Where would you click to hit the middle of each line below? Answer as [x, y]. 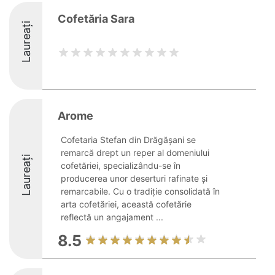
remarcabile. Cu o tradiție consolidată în [140, 191]
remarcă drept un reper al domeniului [135, 153]
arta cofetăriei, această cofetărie [126, 204]
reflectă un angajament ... [112, 217]
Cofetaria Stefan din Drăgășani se [128, 140]
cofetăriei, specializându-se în [121, 165]
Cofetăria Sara [96, 19]
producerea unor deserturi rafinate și [134, 178]
